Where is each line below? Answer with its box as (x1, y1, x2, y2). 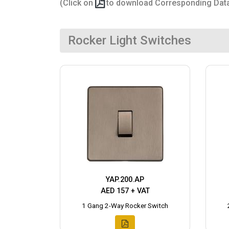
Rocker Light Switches (68, 33, 191, 48)
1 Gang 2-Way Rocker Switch (82, 202, 168, 210)
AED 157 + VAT (100, 187, 150, 196)
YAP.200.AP (106, 175, 144, 185)
